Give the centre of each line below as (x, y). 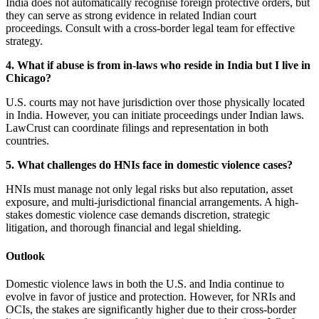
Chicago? (28, 78)
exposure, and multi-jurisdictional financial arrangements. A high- (152, 202)
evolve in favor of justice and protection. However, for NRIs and (151, 296)
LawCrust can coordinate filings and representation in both (137, 128)
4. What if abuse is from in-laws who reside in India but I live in (158, 66)
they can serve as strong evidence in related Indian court (131, 16)
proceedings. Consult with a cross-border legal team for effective (150, 28)
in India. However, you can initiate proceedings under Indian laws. (155, 115)
